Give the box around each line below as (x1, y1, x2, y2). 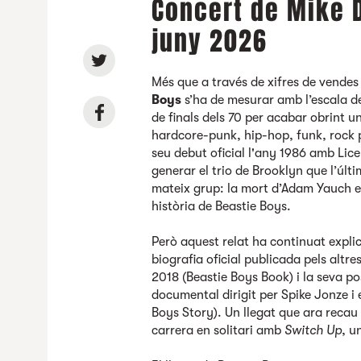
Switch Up (284, 323, 342, 338)
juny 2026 (151, 23, 268, 60)
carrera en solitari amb (151, 323, 285, 338)
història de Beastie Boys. (151, 199, 292, 214)
